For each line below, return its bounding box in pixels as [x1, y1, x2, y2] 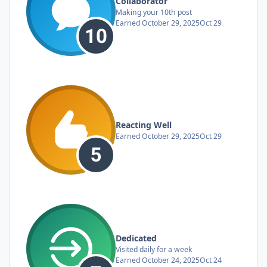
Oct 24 [200, 254, 222, 265]
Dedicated [116, 232, 157, 244]
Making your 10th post [116, 7, 192, 17]
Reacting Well [116, 119, 172, 131]
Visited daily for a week [116, 244, 193, 254]
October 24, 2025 [142, 254, 200, 265]
